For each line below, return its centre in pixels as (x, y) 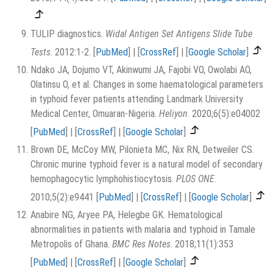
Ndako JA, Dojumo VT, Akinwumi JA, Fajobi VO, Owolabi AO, (141, 69)
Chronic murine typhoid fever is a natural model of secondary (147, 164)
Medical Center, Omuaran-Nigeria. (95, 113)
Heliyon (173, 113)
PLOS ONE (195, 179)
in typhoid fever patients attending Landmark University (137, 99)
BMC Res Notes (141, 244)
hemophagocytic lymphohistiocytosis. (103, 179)
